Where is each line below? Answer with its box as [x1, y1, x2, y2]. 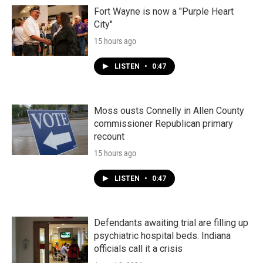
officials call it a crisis [94, 242, 183, 254]
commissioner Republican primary [94, 117, 233, 129]
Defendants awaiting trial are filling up [94, 217, 248, 228]
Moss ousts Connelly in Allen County [94, 104, 244, 116]
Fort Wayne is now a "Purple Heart [94, 5, 234, 17]
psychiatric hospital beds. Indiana [94, 230, 231, 241]
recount [94, 130, 124, 142]
